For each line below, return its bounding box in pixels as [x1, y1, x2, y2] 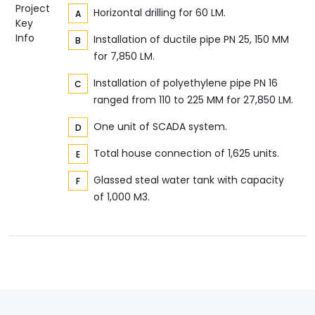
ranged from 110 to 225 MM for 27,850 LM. [94, 93, 293, 108]
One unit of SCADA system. [94, 120, 227, 134]
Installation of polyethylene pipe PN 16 [94, 76, 278, 91]
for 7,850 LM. [94, 49, 155, 64]
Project [15, 1, 50, 16]
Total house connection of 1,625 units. [94, 146, 279, 161]
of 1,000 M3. [94, 190, 150, 205]
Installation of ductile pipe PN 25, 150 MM [94, 32, 289, 47]
